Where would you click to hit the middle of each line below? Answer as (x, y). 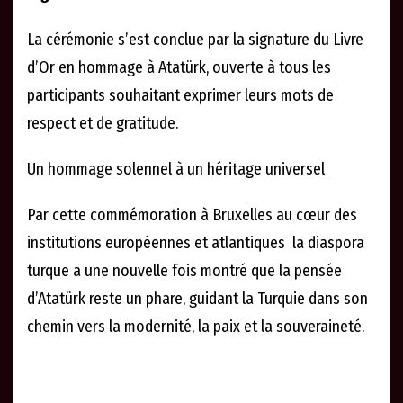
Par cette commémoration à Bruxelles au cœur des (192, 215)
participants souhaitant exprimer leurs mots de (180, 96)
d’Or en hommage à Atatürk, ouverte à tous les (179, 68)
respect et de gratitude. (103, 124)
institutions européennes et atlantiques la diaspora (196, 243)
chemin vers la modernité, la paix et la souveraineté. (196, 327)
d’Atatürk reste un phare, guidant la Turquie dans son (197, 299)
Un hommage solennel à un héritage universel (176, 170)
